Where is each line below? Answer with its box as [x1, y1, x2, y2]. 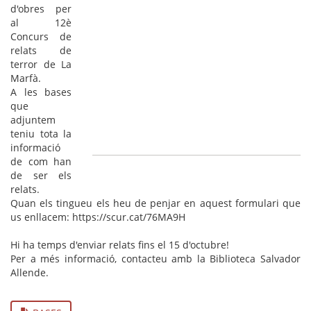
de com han [10, 155, 72, 168]
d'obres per [10, 2, 72, 15]
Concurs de [10, 30, 72, 43]
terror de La [10, 58, 72, 71]
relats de [10, 44, 72, 57]
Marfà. [10, 72, 41, 85]
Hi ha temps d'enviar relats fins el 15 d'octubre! [10, 238, 229, 251]
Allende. [10, 266, 49, 279]
